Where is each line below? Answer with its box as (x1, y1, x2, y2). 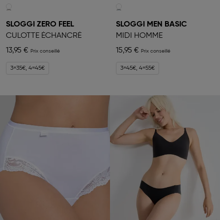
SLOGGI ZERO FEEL (6, 21, 74, 29)
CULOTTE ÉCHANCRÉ (6, 32, 82, 40)
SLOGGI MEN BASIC (116, 21, 187, 29)
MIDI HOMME (116, 32, 163, 40)
